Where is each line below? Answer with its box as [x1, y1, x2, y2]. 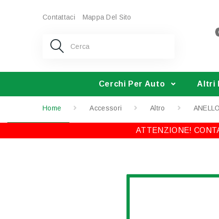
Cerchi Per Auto [98, 80, 165, 88]
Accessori [89, 104, 122, 112]
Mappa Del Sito [82, 13, 131, 21]
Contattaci [43, 13, 75, 21]
